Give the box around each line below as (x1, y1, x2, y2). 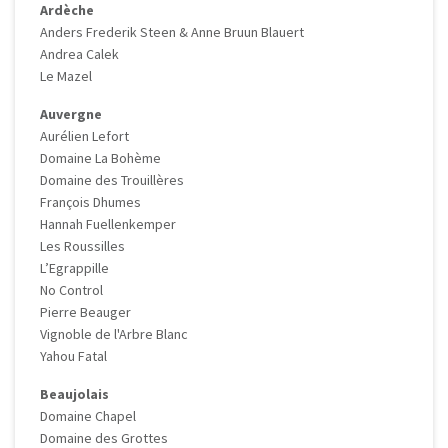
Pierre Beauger (40, 303, 131, 322)
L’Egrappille (40, 259, 109, 278)
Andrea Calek (40, 45, 119, 64)
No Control (40, 281, 103, 300)
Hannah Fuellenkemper (40, 215, 176, 234)
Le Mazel (40, 67, 92, 86)
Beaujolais (40, 385, 109, 404)
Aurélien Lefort (40, 127, 129, 146)
